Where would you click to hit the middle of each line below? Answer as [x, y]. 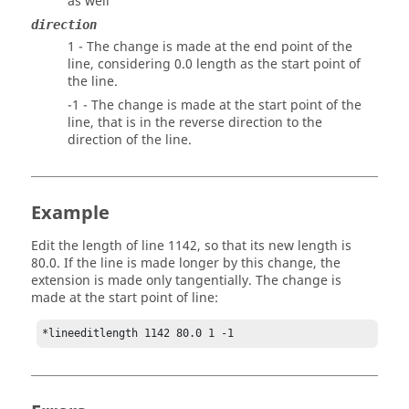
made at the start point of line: [125, 298]
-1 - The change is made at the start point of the [215, 105]
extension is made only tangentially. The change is [186, 281]
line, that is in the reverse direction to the [195, 123]
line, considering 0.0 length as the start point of [214, 64]
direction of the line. [130, 140]
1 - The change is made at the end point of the [210, 47]
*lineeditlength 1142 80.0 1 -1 [138, 334]
